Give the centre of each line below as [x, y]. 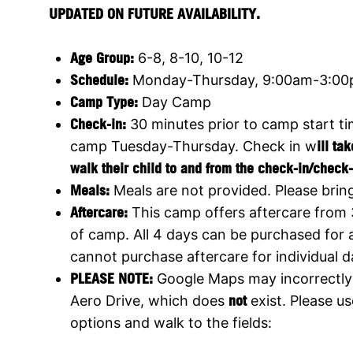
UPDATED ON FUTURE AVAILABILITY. [154, 13]
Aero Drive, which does [149, 300]
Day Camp [175, 102]
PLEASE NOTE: [111, 278]
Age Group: [104, 58]
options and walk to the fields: [171, 322]
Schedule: [101, 80]
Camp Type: [104, 102]
